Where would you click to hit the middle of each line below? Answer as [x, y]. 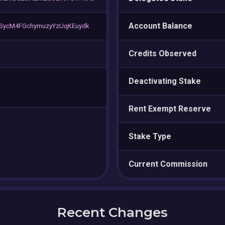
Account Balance [160, 26]
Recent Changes [113, 212]
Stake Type [150, 136]
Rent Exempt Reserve [170, 108]
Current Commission [168, 164]
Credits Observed [162, 53]
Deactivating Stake [165, 81]
